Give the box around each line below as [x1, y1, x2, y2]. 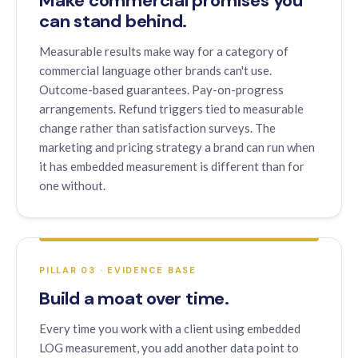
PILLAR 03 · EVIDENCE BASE [39, 265, 197, 276]
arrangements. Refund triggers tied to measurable [39, 101, 304, 116]
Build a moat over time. [39, 287, 229, 310]
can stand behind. [39, 10, 188, 33]
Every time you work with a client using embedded [39, 321, 300, 336]
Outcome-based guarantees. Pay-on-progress [39, 82, 284, 97]
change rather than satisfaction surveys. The [39, 121, 276, 135]
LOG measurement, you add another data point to [39, 340, 299, 355]
